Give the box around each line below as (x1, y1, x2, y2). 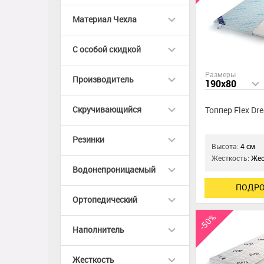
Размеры (205, 71, 236, 80)
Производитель (72, 75, 134, 85)
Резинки (72, 135, 104, 145)
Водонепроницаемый (72, 165, 156, 175)
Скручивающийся (72, 105, 141, 115)
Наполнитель (72, 225, 124, 235)
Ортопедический (72, 195, 137, 205)
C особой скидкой (72, 45, 141, 55)
